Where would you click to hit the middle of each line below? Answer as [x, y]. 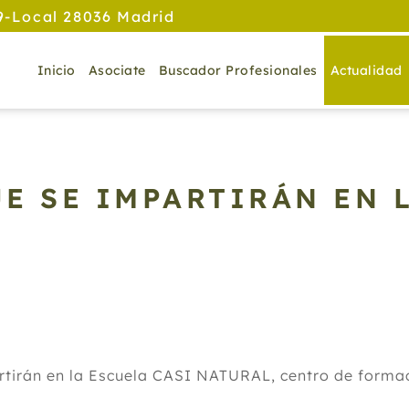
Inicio [56, 70]
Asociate [117, 70]
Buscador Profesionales [238, 70]
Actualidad [366, 70]
